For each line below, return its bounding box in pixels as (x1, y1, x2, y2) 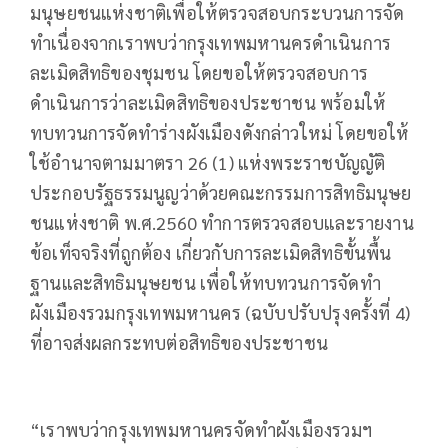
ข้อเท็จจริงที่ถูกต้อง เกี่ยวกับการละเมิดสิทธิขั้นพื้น (30, 240, 392, 264)
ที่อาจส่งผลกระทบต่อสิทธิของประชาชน (30, 330, 329, 354)
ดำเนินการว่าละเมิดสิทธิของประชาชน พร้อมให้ (30, 90, 387, 114)
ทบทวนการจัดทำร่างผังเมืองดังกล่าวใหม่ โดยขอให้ (30, 120, 410, 144)
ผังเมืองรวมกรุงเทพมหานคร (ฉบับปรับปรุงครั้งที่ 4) (30, 300, 411, 324)
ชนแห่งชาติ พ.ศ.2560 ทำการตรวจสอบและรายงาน (30, 210, 414, 234)
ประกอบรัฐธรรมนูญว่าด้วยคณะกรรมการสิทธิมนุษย (30, 180, 412, 204)
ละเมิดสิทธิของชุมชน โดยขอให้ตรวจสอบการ (30, 60, 368, 84)
